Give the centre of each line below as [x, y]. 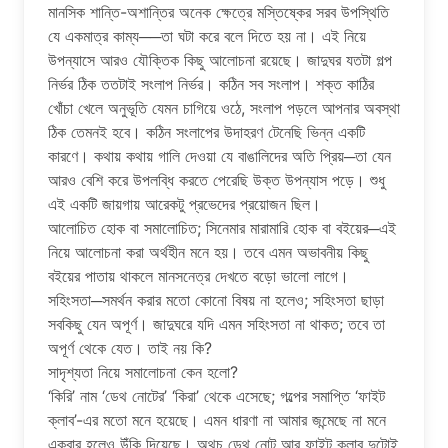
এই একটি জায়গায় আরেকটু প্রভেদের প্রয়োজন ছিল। [184, 203]
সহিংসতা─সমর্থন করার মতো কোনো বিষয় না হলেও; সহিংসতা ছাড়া [216, 299]
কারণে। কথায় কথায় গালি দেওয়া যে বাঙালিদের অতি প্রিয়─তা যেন [219, 155]
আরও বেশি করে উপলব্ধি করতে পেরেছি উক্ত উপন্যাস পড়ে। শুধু [216, 179]
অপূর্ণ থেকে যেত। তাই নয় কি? [130, 347]
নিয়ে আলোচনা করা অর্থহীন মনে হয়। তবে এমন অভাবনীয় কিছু [208, 251]
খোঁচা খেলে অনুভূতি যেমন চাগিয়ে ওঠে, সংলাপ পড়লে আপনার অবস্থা [224, 107]
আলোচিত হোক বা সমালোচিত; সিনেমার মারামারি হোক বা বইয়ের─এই [222, 227]
